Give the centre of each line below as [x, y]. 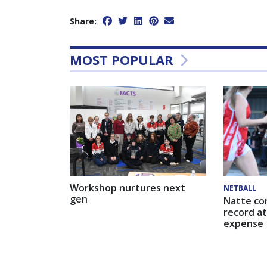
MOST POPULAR [123, 60]
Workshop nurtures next [128, 188]
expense [243, 224]
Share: [83, 21]
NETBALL [240, 188]
